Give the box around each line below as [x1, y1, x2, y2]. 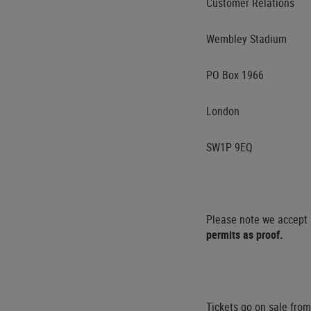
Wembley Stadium [206, 31, 287, 47]
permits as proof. [206, 227, 283, 242]
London [206, 103, 239, 119]
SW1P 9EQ [206, 140, 253, 155]
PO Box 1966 [206, 67, 264, 83]
